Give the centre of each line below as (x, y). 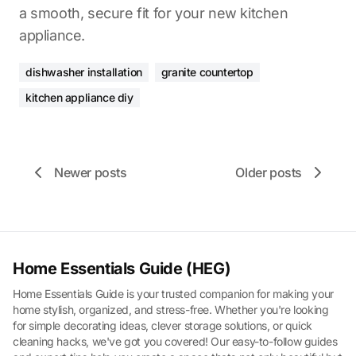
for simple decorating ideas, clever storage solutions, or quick (163, 325)
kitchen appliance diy (79, 97)
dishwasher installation (84, 72)
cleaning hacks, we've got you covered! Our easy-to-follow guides (175, 341)
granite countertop (207, 72)
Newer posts (91, 172)
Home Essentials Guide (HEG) (122, 269)
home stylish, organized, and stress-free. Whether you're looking (171, 310)
